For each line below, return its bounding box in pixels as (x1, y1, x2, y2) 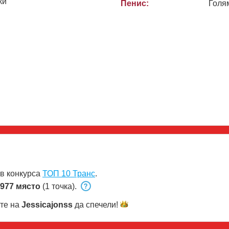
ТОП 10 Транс (42, 169, 95, 178)
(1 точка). (40, 181, 79, 191)
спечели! (86, 200, 118, 209)
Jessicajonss (21, 200, 73, 209)
